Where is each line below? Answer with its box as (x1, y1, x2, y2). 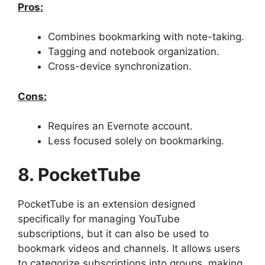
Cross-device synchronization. (48, 60, 192, 72)
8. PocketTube (18, 163, 141, 185)
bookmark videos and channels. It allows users (18, 242, 240, 254)
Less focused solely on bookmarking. (48, 135, 224, 147)
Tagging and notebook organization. (48, 46, 219, 57)
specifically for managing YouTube (18, 212, 180, 225)
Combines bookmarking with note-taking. (48, 31, 244, 43)
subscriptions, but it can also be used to (18, 227, 209, 240)
